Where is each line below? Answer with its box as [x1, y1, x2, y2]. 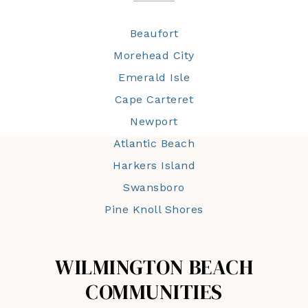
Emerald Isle [118, 71, 190, 85]
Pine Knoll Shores [104, 203, 203, 217]
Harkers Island [113, 159, 195, 173]
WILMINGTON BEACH [55, 253, 253, 282]
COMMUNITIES [85, 278, 223, 307]
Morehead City [113, 49, 195, 63]
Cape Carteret [114, 93, 194, 107]
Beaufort [129, 27, 179, 41]
